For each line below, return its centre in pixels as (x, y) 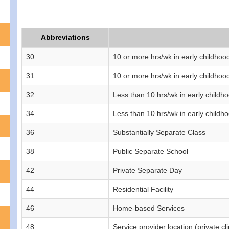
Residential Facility (143, 189)
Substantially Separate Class (159, 132)
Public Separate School (151, 151)
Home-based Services (149, 208)
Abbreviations (65, 37)
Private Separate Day (148, 170)
